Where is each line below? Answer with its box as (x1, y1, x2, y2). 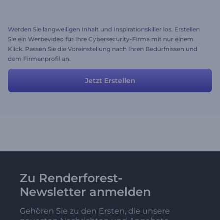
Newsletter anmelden (20, 185, 151, 199)
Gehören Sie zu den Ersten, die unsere (20, 206, 170, 216)
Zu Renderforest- (20, 171, 122, 185)
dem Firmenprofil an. (8, 55, 71, 62)
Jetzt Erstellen (84, 76, 136, 85)
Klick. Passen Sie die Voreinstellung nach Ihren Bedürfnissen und (8, 45, 197, 53)
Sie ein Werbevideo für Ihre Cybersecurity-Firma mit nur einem (8, 35, 193, 43)
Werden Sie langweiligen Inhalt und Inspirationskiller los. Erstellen (8, 26, 200, 33)
